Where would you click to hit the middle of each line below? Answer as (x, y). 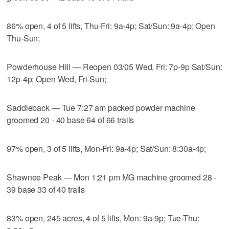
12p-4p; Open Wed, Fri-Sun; (56, 79)
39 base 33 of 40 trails (46, 189)
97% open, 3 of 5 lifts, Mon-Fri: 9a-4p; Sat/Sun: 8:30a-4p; (107, 148)
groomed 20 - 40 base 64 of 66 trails (71, 120)
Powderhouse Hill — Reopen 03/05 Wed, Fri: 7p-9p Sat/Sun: (114, 66)
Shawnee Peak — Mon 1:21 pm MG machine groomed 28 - (112, 177)
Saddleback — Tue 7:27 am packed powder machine (101, 107)
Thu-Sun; (24, 38)
